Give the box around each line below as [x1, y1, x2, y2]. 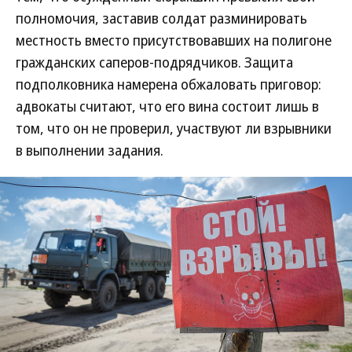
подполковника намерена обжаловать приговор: [16, 75, 321, 93]
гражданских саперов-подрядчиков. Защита [16, 53, 293, 71]
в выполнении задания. [16, 141, 163, 159]
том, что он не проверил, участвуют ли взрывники [16, 119, 332, 137]
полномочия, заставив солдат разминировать [16, 9, 307, 27]
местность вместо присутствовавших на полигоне [16, 31, 332, 49]
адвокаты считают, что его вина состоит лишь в [16, 97, 319, 115]
